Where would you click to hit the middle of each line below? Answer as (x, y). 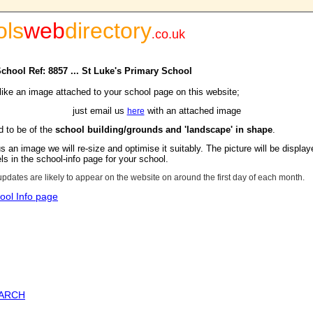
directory (108, 31)
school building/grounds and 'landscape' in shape (164, 130)
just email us (100, 111)
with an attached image (192, 111)
